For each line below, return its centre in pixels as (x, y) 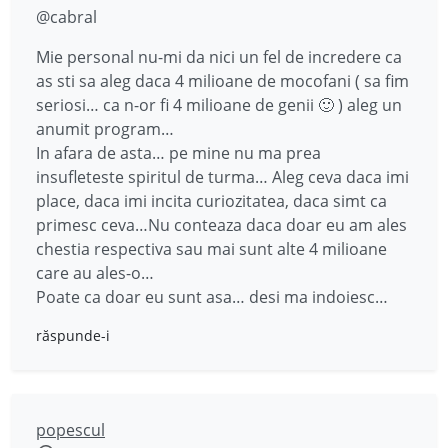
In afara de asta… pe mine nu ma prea (178, 153)
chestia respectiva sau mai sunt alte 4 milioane (211, 249)
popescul (70, 430)
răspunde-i (73, 335)
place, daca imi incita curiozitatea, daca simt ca (211, 201)
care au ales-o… (95, 273)
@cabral (66, 17)
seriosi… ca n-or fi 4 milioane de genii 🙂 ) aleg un (219, 105)
